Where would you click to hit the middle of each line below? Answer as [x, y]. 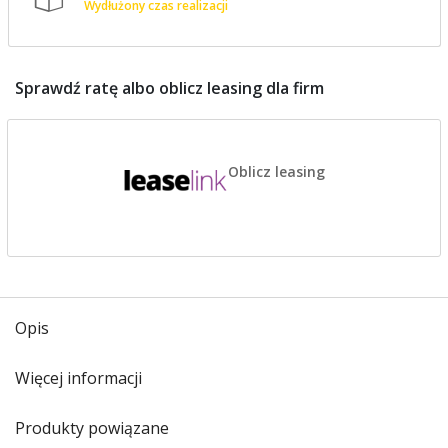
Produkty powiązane [92, 428]
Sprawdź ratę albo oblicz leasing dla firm [169, 88]
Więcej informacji [78, 378]
